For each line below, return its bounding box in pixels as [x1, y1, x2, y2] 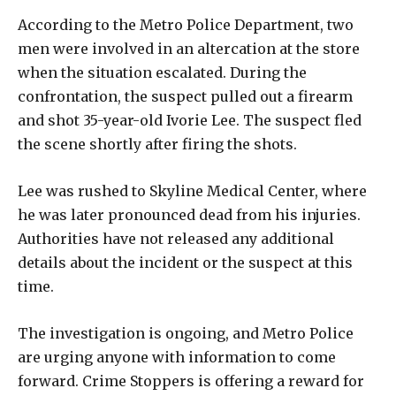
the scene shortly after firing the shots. [18, 134, 297, 153]
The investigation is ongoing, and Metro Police [18, 324, 354, 342]
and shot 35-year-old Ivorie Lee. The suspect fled [18, 110, 362, 129]
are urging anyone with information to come [18, 347, 336, 366]
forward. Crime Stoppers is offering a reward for [18, 371, 364, 390]
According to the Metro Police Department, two [18, 15, 354, 34]
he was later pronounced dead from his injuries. [18, 205, 361, 224]
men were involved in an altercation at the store [18, 39, 360, 57]
